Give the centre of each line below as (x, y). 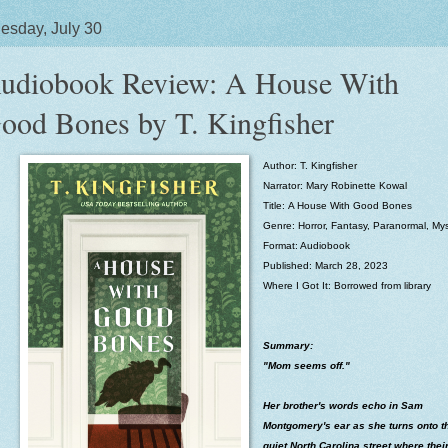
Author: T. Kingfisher (309, 165)
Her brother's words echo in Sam (342, 405)
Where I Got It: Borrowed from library (346, 285)
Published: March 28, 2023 (325, 265)
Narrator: (284, 185)
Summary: (289, 345)
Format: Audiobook (306, 245)
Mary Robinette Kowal (356, 185)
